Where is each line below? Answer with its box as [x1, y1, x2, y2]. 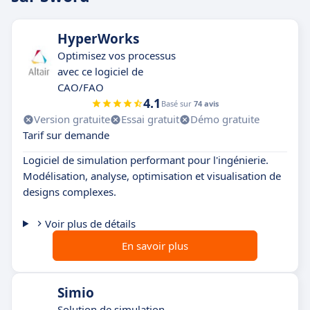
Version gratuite [34, 112, 110, 127]
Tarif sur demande [23, 128, 109, 143]
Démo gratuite [190, 112, 259, 127]
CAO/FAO [57, 80, 104, 95]
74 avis [194, 98, 219, 109]
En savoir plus [122, 239, 188, 253]
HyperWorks [57, 30, 139, 48]
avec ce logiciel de [57, 64, 143, 79]
